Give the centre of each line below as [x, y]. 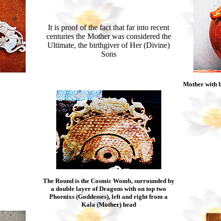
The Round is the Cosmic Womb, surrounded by [109, 181]
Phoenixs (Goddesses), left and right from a [109, 197]
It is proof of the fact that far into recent [109, 27]
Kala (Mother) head [109, 204]
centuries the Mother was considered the [109, 36]
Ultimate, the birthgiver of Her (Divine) [109, 45]
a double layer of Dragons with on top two [109, 189]
